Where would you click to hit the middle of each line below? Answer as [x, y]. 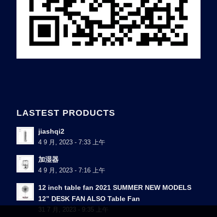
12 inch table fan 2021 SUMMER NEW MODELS [115, 188]
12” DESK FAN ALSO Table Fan [89, 199]
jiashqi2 [51, 132]
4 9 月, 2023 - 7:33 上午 [71, 143]
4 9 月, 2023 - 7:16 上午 [71, 171]
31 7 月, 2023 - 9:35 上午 [73, 210]
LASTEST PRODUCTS [66, 113]
